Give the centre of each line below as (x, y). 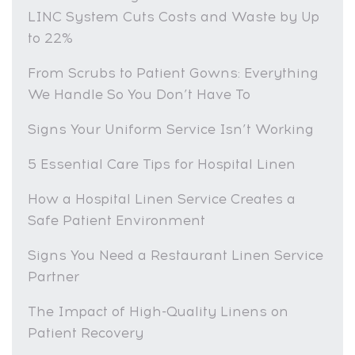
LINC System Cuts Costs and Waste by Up (174, 16)
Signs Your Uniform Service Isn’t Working (171, 129)
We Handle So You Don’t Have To (139, 94)
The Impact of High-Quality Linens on (158, 311)
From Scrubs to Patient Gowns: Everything (173, 73)
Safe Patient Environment (116, 220)
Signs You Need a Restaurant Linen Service (176, 255)
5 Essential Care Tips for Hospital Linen (162, 164)
